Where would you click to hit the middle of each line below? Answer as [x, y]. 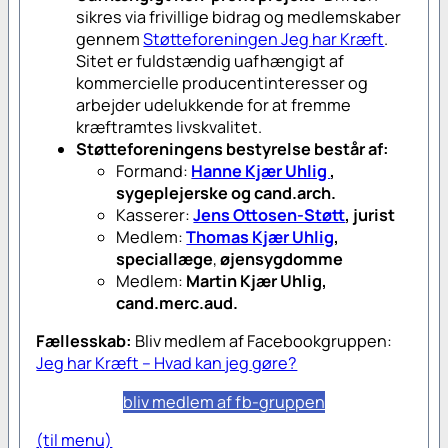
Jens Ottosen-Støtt [269, 215]
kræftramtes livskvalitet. [169, 127]
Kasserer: [155, 215]
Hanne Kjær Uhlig [261, 171]
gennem [110, 39]
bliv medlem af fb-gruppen [224, 401]
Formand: [154, 171]
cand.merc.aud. [177, 303]
